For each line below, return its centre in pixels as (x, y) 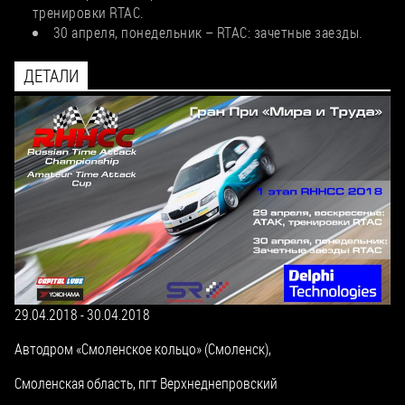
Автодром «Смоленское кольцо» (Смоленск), (143, 348)
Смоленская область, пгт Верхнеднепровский (146, 382)
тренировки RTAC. (88, 13)
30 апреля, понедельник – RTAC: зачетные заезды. (208, 33)
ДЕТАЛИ (51, 76)
